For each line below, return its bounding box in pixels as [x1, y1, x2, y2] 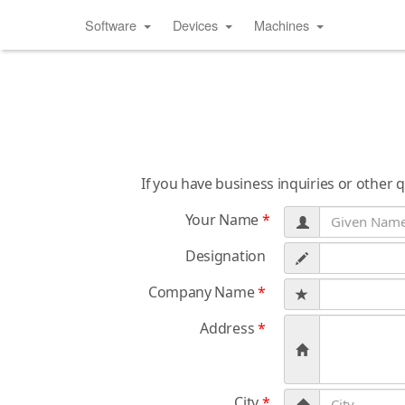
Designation [184, 246, 266, 266]
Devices [173, 15, 218, 34]
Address [200, 318, 258, 338]
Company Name [147, 282, 258, 302]
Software [85, 15, 137, 34]
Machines [254, 15, 309, 34]
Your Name [184, 210, 262, 230]
